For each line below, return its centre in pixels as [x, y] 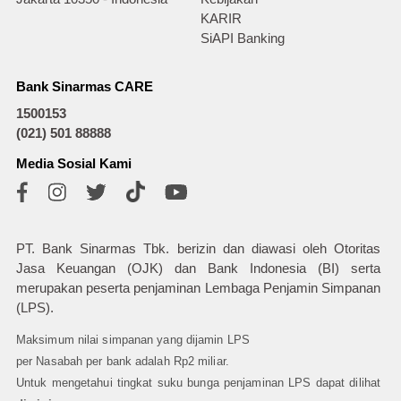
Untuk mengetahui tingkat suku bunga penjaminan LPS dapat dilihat [198, 383]
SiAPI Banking [243, 38]
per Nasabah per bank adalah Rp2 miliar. [122, 362]
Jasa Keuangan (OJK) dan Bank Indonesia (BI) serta [198, 268]
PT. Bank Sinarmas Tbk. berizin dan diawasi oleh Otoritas [198, 248]
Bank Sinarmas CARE [84, 86]
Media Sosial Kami [73, 163]
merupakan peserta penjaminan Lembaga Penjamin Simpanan [198, 288]
